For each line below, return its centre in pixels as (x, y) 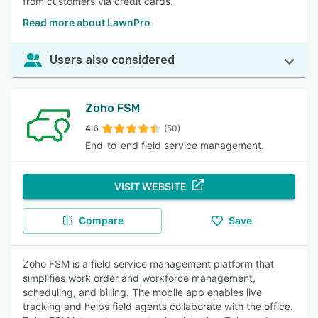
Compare (101, 220)
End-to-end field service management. (175, 145)
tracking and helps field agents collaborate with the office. (158, 306)
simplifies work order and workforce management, (139, 278)
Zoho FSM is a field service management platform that (148, 264)
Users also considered (112, 60)
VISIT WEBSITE (150, 186)
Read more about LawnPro (87, 22)
